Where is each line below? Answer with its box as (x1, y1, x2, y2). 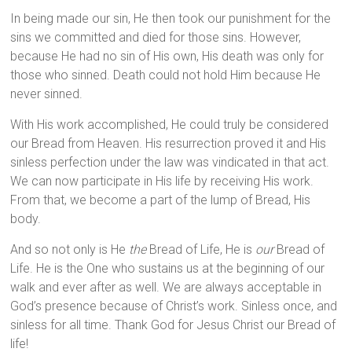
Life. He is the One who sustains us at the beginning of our (10, 261, 325, 277)
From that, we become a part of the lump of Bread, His (10, 192, 311, 208)
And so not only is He (10, 242, 130, 258)
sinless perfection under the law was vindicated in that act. (10, 155, 330, 170)
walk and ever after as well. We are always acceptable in (10, 280, 322, 295)
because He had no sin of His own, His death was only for (10, 49, 324, 64)
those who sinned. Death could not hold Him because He (10, 68, 321, 83)
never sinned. (10, 86, 83, 102)
